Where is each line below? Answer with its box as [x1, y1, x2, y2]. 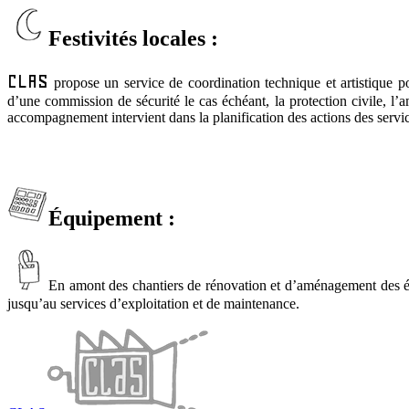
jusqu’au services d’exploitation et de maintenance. [7, 295, 299, 311]
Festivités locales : [48, 26, 218, 50]
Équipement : [48, 205, 175, 230]
